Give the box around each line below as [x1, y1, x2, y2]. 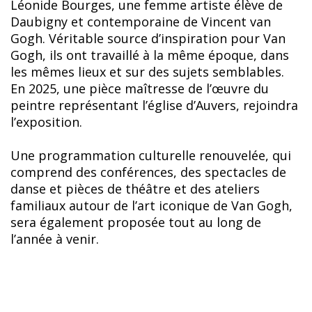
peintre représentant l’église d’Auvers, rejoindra [10, 97, 298, 114]
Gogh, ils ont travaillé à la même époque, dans [10, 47, 289, 64]
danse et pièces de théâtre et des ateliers [10, 180, 260, 198]
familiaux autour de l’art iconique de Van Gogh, [10, 197, 292, 214]
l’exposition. [10, 114, 82, 131]
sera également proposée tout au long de [10, 214, 261, 231]
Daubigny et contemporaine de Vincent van [10, 13, 271, 31]
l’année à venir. [10, 231, 99, 248]
